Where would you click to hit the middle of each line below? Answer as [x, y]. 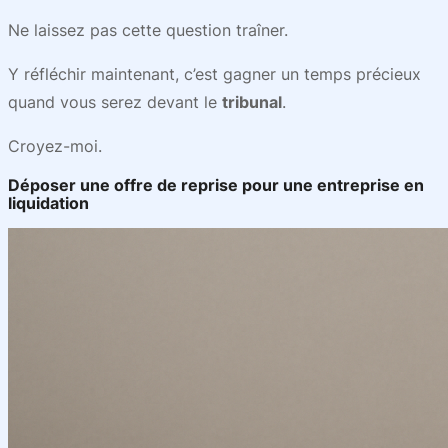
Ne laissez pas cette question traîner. [148, 30]
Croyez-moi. [55, 146]
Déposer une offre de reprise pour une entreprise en [216, 185]
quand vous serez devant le [115, 102]
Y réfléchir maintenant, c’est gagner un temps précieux [214, 74]
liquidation [48, 203]
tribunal [252, 102]
